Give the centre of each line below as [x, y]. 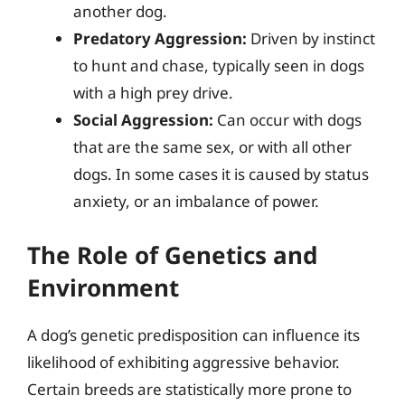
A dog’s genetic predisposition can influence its [193, 334]
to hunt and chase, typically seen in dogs [219, 66]
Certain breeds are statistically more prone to [189, 389]
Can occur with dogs [287, 120]
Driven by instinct [311, 38]
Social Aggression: [143, 120]
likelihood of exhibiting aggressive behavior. [184, 362]
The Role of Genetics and [172, 254]
